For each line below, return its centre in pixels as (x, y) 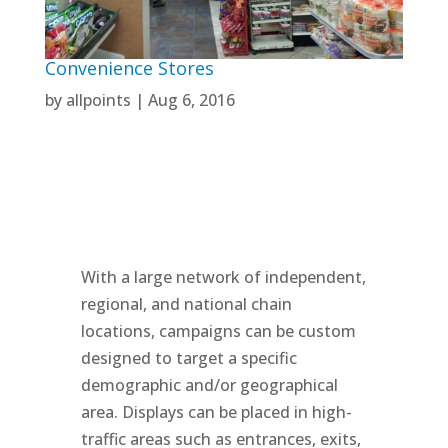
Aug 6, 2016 (191, 100)
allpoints (98, 100)
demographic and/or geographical (209, 385)
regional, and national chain (186, 304)
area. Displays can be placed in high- (216, 412)
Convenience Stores (129, 68)
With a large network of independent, (223, 277)
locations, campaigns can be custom (218, 331)
